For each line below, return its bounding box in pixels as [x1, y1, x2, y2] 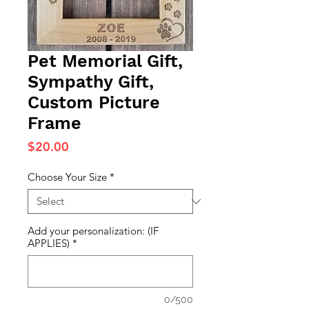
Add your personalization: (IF [28, 224, 159, 237]
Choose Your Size [28, 170, 107, 183]
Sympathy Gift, [28, 72, 154, 92]
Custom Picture [28, 92, 160, 112]
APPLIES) [28, 237, 70, 250]
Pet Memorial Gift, [28, 51, 183, 71]
